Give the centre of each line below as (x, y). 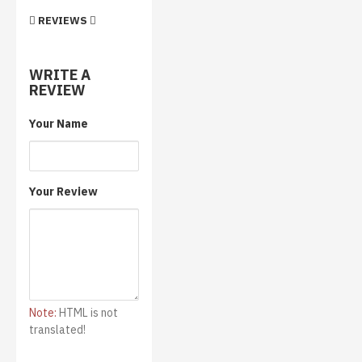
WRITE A (60, 74)
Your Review (63, 191)
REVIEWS (63, 20)
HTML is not (87, 312)
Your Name (59, 123)
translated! (57, 329)
